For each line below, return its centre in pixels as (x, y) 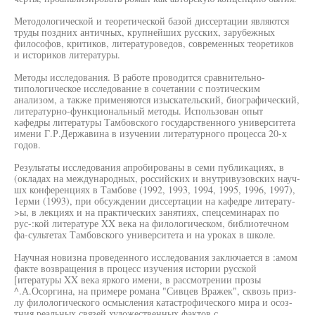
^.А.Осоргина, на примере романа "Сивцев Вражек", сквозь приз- (155, 291)
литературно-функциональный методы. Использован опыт (139, 111)
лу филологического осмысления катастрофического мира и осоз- (153, 302)
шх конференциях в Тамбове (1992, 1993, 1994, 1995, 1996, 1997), (155, 189)
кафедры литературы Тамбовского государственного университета (155, 122)
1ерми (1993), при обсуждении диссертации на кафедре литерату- (155, 201)
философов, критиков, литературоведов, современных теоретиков (154, 43)
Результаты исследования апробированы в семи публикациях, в (149, 167)
